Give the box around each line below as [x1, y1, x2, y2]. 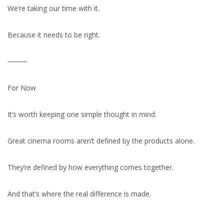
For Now [7, 83, 36, 92]
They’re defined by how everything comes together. [7, 162, 173, 172]
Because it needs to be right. [7, 30, 100, 39]
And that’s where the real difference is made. [7, 189, 151, 198]
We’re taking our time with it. [7, 3, 99, 13]
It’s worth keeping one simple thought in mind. [7, 109, 156, 119]
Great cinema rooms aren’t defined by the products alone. [7, 136, 194, 145]
